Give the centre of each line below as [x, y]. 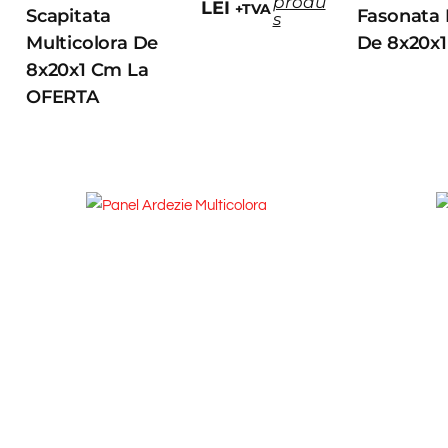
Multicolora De [92, 43]
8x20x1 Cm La [87, 70]
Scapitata [69, 16]
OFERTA [62, 97]
